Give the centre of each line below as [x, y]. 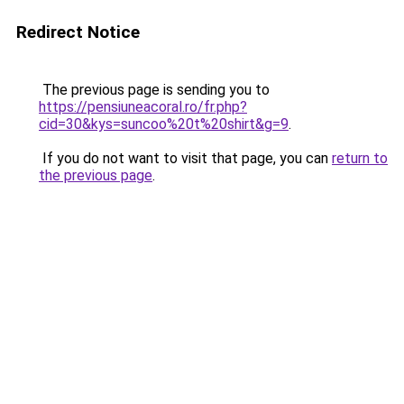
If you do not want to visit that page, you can [185, 158]
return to [360, 158]
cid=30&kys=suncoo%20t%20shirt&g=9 [164, 124]
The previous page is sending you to [154, 90]
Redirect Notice [78, 32]
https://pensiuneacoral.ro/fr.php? [143, 107]
